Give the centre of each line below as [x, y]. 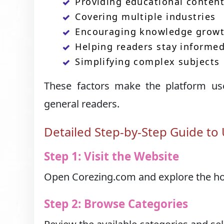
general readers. [82, 104]
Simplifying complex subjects [147, 61]
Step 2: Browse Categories [116, 203]
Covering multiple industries [145, 16]
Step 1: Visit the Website [112, 156]
